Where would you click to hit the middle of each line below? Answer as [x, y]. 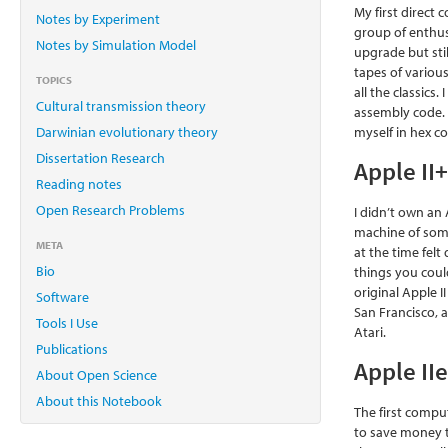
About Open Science [96, 374]
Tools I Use [67, 322]
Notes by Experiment [98, 18]
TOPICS [54, 79]
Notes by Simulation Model [116, 44]
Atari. [370, 332]
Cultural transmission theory [121, 105]
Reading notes [79, 183]
